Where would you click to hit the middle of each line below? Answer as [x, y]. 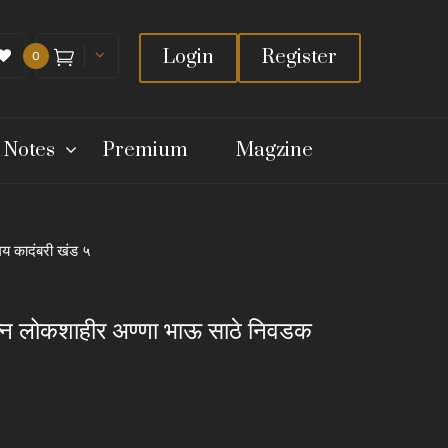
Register [299, 58]
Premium [145, 150]
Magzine [274, 150]
